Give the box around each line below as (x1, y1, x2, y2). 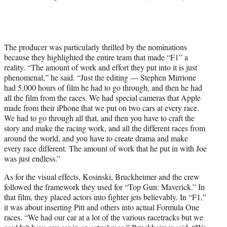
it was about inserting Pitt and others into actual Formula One (4, 201, 199, 212)
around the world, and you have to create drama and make (4, 132, 188, 143)
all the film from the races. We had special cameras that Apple (4, 92, 201, 103)
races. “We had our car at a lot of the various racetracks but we (4, 211, 203, 222)
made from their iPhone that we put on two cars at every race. (4, 102, 199, 113)
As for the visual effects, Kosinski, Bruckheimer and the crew (4, 171, 200, 182)
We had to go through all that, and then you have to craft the (4, 112, 195, 123)
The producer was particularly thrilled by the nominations (4, 41, 187, 52)
